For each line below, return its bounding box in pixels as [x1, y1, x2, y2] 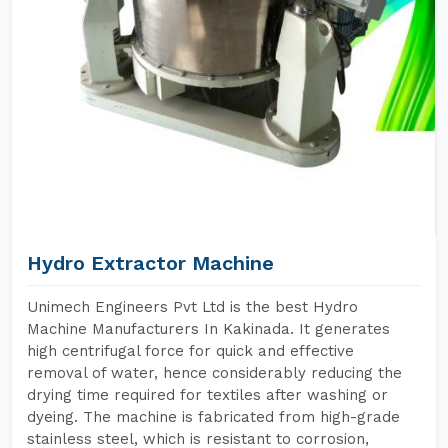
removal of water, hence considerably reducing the [27, 364, 402, 382]
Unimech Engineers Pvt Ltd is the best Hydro [27, 298, 358, 316]
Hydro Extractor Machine [27, 251, 274, 275]
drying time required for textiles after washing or [27, 386, 388, 404]
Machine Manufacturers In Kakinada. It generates [27, 320, 390, 338]
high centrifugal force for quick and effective [27, 342, 354, 360]
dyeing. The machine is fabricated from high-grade [27, 408, 400, 426]
